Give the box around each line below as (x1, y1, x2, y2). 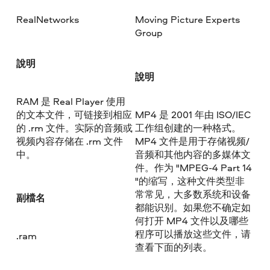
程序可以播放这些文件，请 (134, 227, 251, 240)
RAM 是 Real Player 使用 (16, 94, 126, 108)
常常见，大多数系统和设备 (134, 187, 251, 201)
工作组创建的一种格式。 (134, 121, 241, 134)
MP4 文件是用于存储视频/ (134, 134, 250, 148)
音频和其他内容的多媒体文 (134, 147, 251, 161)
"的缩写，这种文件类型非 (134, 174, 245, 187)
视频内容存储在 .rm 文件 (16, 134, 124, 148)
